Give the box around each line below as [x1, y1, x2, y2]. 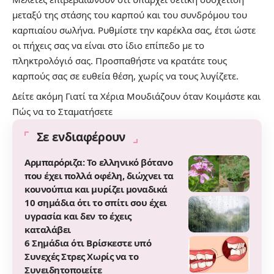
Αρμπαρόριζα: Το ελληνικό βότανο [24, 155, 173, 168]
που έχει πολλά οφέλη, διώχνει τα [24, 169, 174, 182]
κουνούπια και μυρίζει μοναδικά [24, 182, 168, 195]
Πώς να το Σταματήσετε [12, 105, 113, 117]
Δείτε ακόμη [12, 89, 65, 102]
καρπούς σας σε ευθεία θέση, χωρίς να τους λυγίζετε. [12, 69, 239, 82]
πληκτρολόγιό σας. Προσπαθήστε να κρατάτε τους [12, 54, 227, 67]
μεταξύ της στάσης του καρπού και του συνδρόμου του [12, 8, 247, 21]
